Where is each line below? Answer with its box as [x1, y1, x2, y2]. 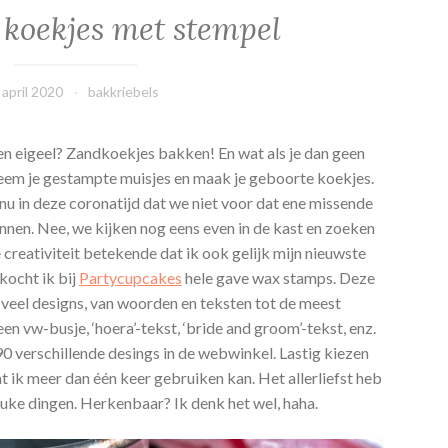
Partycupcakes [78, 268, 182, 288]
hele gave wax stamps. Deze [181, 268, 375, 288]
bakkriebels [88, 83, 160, 101]
